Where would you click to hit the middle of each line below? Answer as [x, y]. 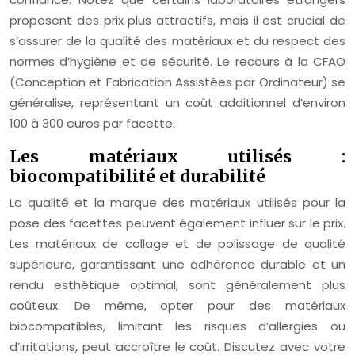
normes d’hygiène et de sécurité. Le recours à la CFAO [177, 61]
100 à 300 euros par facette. [92, 123]
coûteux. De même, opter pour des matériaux [177, 305]
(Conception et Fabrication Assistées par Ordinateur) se [177, 82]
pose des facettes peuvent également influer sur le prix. [177, 223]
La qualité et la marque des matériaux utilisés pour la [177, 202]
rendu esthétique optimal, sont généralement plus [177, 285]
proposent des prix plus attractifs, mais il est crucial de [177, 20]
